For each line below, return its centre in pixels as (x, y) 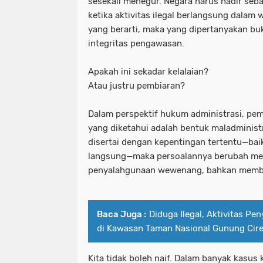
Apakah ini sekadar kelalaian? (148, 72)
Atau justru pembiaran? (136, 86)
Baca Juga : (122, 215)
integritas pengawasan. (136, 44)
